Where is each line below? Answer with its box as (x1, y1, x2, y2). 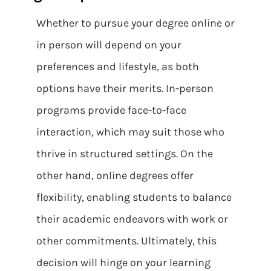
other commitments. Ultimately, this (36, 234, 217, 247)
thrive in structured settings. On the (36, 147, 213, 160)
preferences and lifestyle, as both (36, 60, 199, 73)
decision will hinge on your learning (36, 256, 211, 269)
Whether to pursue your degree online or (36, 16, 235, 30)
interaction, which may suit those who (36, 125, 224, 139)
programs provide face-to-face (36, 103, 186, 117)
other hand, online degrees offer (36, 169, 194, 182)
